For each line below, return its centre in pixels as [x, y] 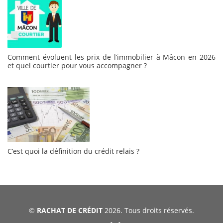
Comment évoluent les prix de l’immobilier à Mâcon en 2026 [111, 57]
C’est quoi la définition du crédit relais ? [73, 151]
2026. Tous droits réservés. [148, 211]
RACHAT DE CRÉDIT [70, 211]
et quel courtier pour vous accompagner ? [77, 66]
